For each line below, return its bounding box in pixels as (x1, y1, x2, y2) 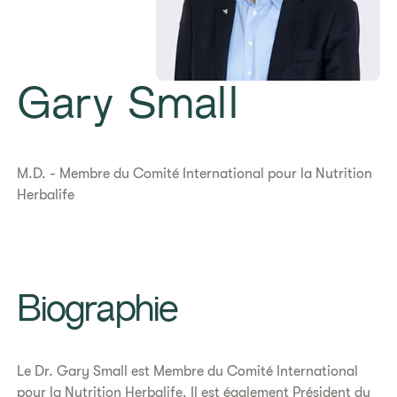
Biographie (17, 294, 178, 330)
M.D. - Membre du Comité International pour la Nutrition (17, 166, 373, 182)
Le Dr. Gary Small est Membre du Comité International (17, 363, 359, 379)
